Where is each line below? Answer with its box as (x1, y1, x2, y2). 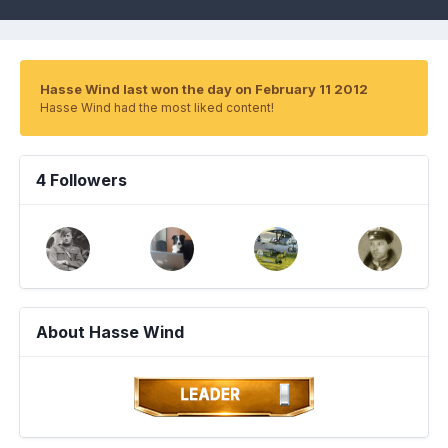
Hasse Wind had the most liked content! (40, 100, 274, 115)
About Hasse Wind (36, 322, 184, 342)
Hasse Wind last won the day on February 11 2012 (40, 81, 368, 97)
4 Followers (36, 170, 127, 190)
